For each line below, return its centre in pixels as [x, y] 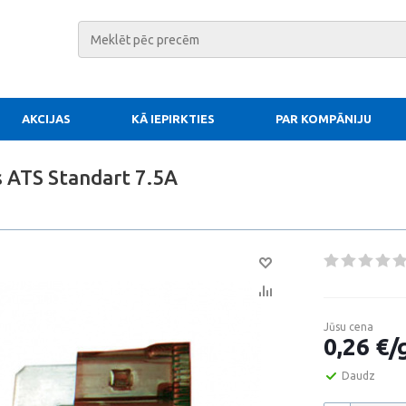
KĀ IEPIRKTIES [173, 119]
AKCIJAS [46, 119]
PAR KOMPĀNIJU [324, 119]
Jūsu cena [348, 327]
